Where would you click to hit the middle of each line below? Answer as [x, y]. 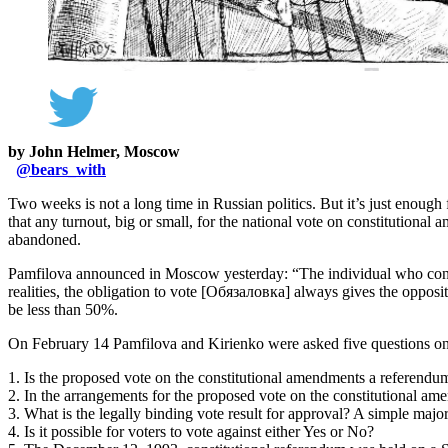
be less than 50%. [63, 309]
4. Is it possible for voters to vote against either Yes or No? [191, 431]
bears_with [68, 169]
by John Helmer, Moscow [94, 151]
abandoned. [44, 239]
